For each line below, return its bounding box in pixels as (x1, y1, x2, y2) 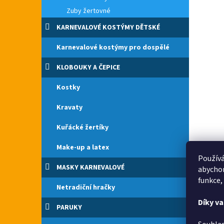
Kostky (56, 82, 80, 92)
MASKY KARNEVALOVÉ (56, 162, 124, 172)
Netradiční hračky (56, 182, 115, 192)
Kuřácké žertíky (56, 122, 108, 132)
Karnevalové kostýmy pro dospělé (56, 42, 169, 52)
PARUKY (56, 202, 82, 212)
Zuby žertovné (66, 6, 110, 16)
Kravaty (56, 102, 82, 112)
